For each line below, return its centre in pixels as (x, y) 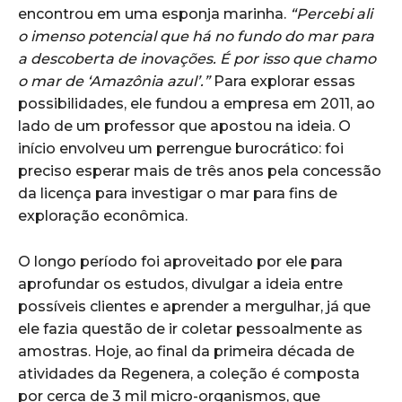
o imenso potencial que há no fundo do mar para (196, 36)
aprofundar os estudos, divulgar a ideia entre (180, 284)
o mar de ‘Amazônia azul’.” (114, 81)
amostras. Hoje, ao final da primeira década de (186, 351)
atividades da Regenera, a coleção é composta (189, 373)
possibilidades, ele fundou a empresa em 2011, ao (197, 103)
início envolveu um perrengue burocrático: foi (181, 148)
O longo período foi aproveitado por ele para (180, 261)
